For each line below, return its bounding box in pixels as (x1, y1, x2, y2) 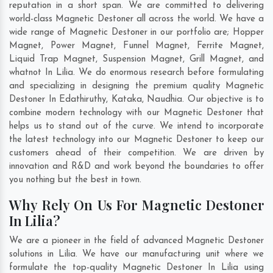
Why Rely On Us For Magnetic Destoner (9, 196, 264, 214)
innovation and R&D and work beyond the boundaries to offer (9, 162, 264, 172)
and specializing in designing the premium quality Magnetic (9, 82, 264, 91)
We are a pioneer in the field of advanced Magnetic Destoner (9, 236, 264, 246)
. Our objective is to (182, 95, 264, 105)
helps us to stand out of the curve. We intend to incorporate (9, 122, 264, 132)
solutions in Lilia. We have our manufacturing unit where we (9, 250, 264, 260)
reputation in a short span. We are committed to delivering (9, 1, 264, 11)
